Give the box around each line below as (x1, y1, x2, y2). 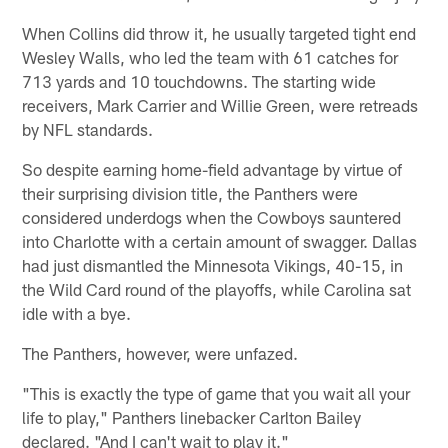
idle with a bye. (22, 302, 132, 323)
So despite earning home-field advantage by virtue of (22, 158, 403, 179)
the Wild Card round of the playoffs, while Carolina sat (22, 278, 412, 299)
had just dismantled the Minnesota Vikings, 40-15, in (22, 254, 404, 275)
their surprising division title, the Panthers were (22, 182, 359, 203)
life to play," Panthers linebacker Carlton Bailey (22, 406, 362, 427)
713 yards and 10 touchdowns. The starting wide (22, 70, 377, 91)
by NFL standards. (22, 118, 154, 139)
